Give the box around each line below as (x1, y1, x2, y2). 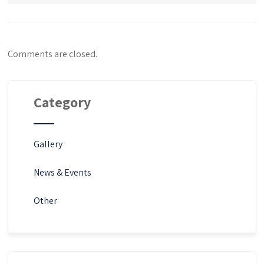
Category (33, 92, 91, 111)
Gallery (33, 137, 62, 150)
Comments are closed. (8, 47, 98, 60)
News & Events (33, 166, 91, 179)
